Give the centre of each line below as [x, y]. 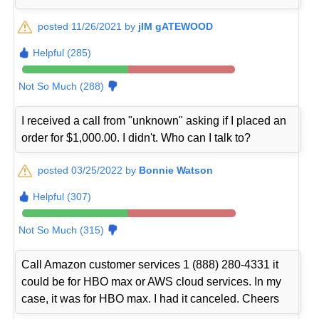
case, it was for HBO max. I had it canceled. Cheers [151, 299]
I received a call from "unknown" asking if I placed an [154, 121]
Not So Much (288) [62, 87]
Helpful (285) [62, 53]
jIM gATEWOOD [176, 27]
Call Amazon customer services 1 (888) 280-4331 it [150, 265]
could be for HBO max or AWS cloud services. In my [152, 282]
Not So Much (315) [62, 230]
